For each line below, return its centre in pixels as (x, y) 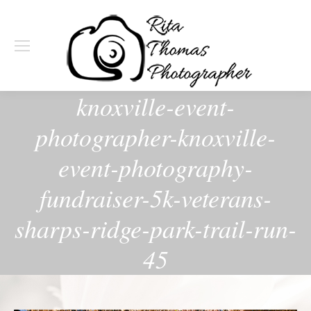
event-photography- (155, 167)
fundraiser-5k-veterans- (155, 197)
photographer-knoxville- (155, 136)
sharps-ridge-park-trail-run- (155, 228)
